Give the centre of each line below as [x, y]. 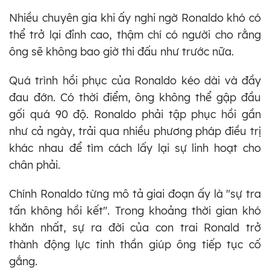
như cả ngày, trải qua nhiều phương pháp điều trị [135, 131]
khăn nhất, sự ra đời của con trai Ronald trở [135, 227]
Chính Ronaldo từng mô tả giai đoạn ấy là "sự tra [135, 193]
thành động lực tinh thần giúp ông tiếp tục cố [135, 244]
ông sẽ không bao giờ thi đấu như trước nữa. [121, 51]
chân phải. [35, 165]
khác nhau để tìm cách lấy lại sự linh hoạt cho [135, 148]
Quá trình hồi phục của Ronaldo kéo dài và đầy [135, 80]
